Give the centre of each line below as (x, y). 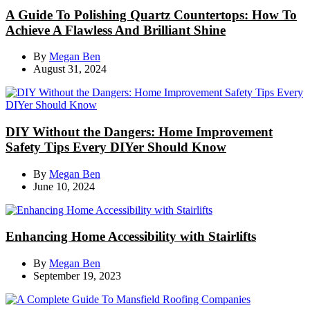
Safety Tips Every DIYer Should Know (116, 147)
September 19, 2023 (77, 276)
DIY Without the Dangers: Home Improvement (139, 131)
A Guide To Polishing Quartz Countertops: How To (151, 15)
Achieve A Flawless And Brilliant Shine (116, 30)
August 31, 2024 (70, 69)
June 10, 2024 (64, 186)
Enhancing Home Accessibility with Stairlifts (131, 237)
